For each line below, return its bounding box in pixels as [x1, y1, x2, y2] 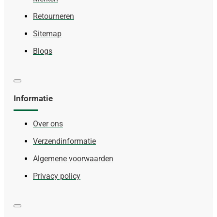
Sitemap [33, 29, 62, 39]
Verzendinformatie [33, 137, 96, 146]
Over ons [33, 119, 63, 129]
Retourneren [33, 12, 74, 21]
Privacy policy [33, 171, 80, 181]
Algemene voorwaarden [33, 154, 113, 164]
